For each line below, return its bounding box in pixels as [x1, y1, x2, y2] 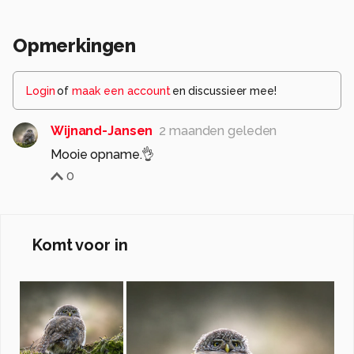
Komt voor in [32, 235, 128, 255]
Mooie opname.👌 [51, 147, 155, 163]
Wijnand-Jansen [51, 123, 153, 139]
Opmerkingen [13, 34, 137, 58]
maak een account [71, 85, 171, 98]
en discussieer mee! [171, 85, 277, 98]
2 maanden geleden [159, 123, 277, 139]
